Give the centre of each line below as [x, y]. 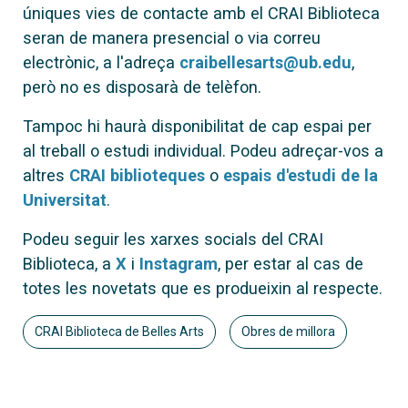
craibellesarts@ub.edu [265, 62]
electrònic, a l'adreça [101, 62]
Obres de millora [288, 331]
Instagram [178, 263]
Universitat [65, 199]
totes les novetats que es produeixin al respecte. [203, 288]
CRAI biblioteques [137, 175]
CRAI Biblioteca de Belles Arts [119, 331]
